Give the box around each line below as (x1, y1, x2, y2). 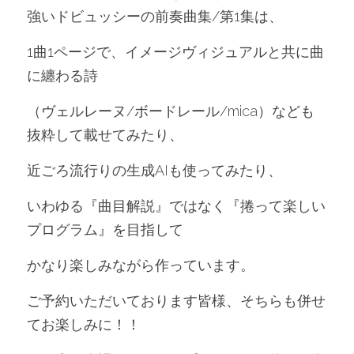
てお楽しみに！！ (27, 316, 141, 333)
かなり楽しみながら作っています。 (27, 257, 254, 273)
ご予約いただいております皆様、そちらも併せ (27, 292, 326, 309)
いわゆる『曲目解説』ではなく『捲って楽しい (27, 198, 326, 214)
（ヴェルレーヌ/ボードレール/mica (27, 103, 258, 119)
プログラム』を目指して (27, 221, 183, 238)
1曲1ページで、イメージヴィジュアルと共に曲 (27, 43, 324, 60)
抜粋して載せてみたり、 (27, 126, 183, 143)
